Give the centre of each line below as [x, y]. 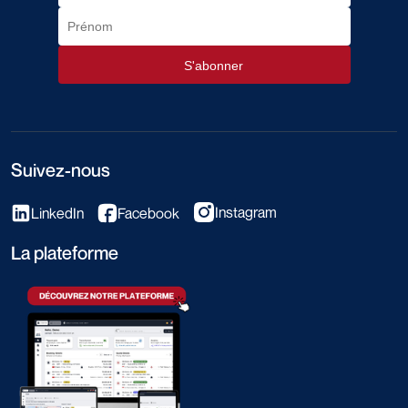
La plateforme [65, 253]
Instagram [246, 212]
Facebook [148, 213]
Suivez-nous [61, 170]
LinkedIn [57, 213]
